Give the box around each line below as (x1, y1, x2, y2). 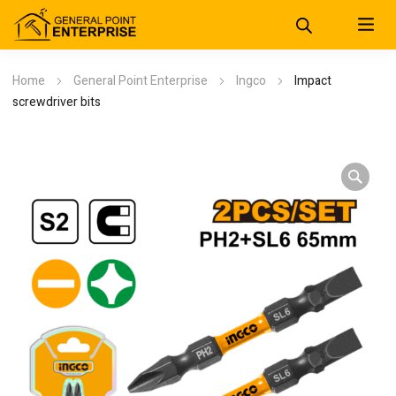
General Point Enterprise (73, 72, 208, 90)
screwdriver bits (12, 93, 101, 111)
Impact (294, 72, 331, 90)
